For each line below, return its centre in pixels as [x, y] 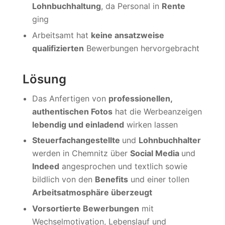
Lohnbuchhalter [170, 140]
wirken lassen [151, 124]
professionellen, [140, 98]
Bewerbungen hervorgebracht [141, 48]
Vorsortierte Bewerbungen [85, 208]
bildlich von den [63, 180]
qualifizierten [58, 48]
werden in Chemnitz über [81, 153]
